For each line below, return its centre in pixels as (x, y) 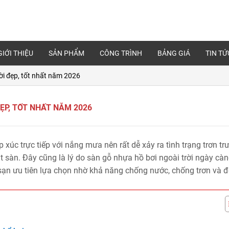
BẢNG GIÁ (174, 53)
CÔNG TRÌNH (121, 53)
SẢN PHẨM (66, 53)
